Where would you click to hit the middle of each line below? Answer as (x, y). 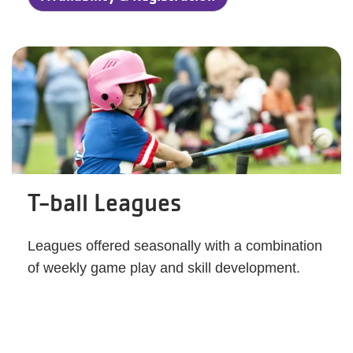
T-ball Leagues (104, 203)
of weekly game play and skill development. (164, 268)
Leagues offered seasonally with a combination (175, 246)
